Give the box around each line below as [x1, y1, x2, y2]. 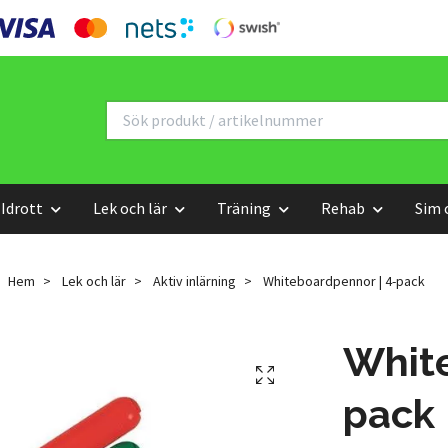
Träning [216, 198, 271, 218]
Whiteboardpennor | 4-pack [259, 272, 425, 291]
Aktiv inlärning [152, 272, 236, 291]
